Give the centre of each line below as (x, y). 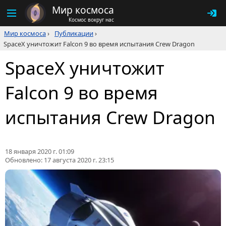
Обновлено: (24, 160)
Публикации (74, 33)
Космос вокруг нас (91, 19)
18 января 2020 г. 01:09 (40, 152)
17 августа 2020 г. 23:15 (79, 160)
